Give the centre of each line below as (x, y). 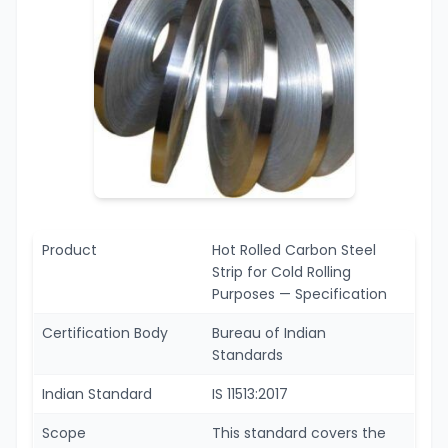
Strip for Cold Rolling (281, 271)
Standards (249, 354)
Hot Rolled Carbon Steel (294, 249)
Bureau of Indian (269, 332)
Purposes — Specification (299, 293)
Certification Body (105, 332)
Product (69, 249)
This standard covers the (299, 432)
